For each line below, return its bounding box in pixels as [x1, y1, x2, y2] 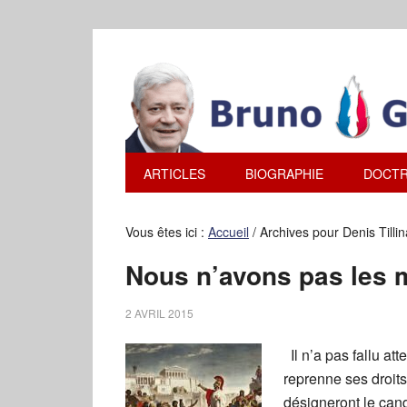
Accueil [208, 223, 249, 241]
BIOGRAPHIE [245, 164, 323, 183]
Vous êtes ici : [125, 223, 208, 241]
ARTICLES [144, 164, 205, 183]
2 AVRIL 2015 [125, 305, 194, 321]
